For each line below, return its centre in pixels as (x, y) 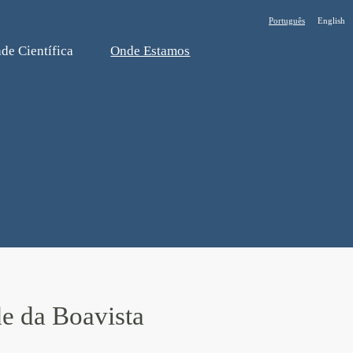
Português (287, 20)
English (331, 20)
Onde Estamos (150, 51)
